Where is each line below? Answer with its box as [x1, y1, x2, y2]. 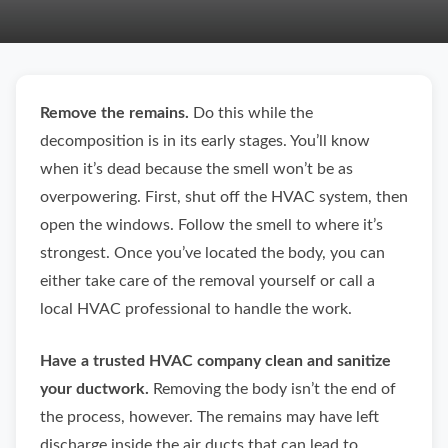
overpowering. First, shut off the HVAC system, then [40, 189, 408, 205]
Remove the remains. [40, 105, 189, 121]
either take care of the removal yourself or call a [40, 273, 375, 289]
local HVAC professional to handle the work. [40, 301, 352, 317]
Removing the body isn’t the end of [153, 381, 396, 397]
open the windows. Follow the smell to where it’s [40, 217, 383, 233]
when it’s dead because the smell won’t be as [40, 161, 353, 177]
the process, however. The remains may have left [40, 409, 379, 425]
